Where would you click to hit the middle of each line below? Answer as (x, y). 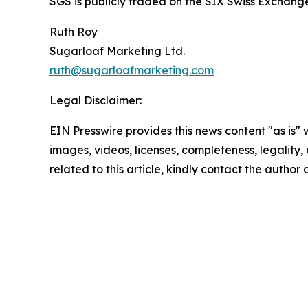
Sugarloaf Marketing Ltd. (117, 51)
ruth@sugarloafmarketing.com (132, 70)
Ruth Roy (74, 32)
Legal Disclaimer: (96, 101)
